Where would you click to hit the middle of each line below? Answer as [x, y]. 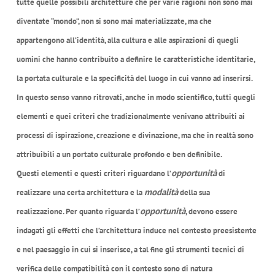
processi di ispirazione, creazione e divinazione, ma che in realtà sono [135, 135]
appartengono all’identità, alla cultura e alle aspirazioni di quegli [127, 40]
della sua [194, 192]
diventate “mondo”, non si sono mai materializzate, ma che [114, 21]
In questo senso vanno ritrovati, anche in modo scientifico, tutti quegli [136, 97]
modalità [161, 192]
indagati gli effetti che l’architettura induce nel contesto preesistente [136, 230]
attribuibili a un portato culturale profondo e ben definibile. [119, 154]
